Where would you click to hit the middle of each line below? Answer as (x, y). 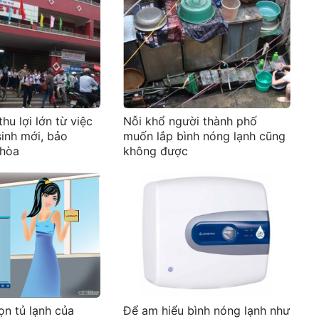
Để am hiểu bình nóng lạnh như (207, 310)
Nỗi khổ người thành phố (190, 121)
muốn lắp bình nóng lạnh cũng (205, 136)
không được (156, 151)
